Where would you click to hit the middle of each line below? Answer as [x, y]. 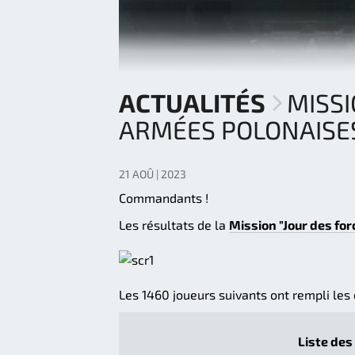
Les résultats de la [174, 225]
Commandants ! [164, 198]
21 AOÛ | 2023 [153, 174]
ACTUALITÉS [192, 103]
